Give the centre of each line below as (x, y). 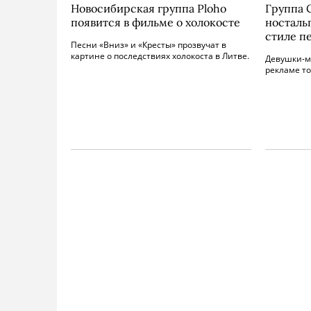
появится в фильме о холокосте (155, 22)
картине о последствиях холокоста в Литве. (160, 56)
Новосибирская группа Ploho (149, 8)
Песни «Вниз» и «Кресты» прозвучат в (149, 45)
